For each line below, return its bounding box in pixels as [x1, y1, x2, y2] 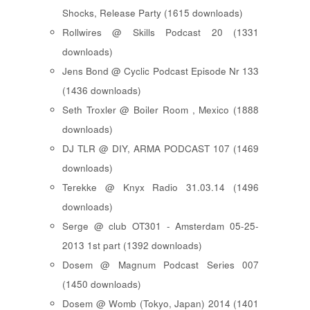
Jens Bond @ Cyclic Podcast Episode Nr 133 [62, 64, 259, 78]
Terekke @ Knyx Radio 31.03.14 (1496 [62, 181, 259, 194]
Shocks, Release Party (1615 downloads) [62, 6, 243, 20]
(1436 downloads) [62, 84, 141, 98]
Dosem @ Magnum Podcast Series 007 [62, 258, 259, 272]
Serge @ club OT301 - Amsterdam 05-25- [62, 219, 259, 233]
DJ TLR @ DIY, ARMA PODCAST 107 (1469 [62, 142, 259, 156]
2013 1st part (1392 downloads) [62, 239, 202, 253]
